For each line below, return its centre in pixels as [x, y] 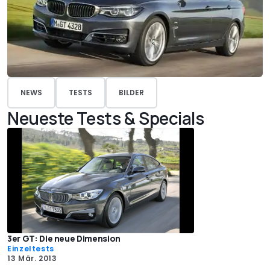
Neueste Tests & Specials [106, 118]
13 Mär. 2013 [32, 258]
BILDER [131, 93]
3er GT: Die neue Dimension [64, 238]
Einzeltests [31, 248]
